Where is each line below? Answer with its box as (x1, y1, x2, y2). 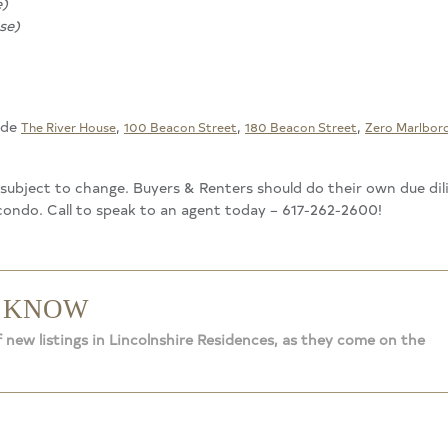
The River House (21, 117, 116, 135)
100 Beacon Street (124, 117, 237, 135)
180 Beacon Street (245, 117, 357, 135)
